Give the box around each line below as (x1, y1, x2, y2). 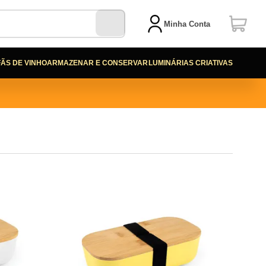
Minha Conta (164, 19, 210, 28)
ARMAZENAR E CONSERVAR (47, 59, 148, 67)
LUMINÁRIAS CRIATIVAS (148, 59, 233, 67)
